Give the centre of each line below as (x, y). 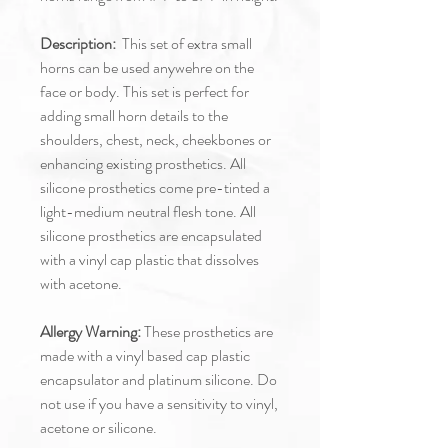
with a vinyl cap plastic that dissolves (149, 259)
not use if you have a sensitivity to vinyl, (159, 403)
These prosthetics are (208, 331)
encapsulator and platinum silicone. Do (158, 379)
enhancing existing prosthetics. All (143, 163)
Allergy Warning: (92, 331)
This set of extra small (184, 43)
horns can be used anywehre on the (147, 67)
